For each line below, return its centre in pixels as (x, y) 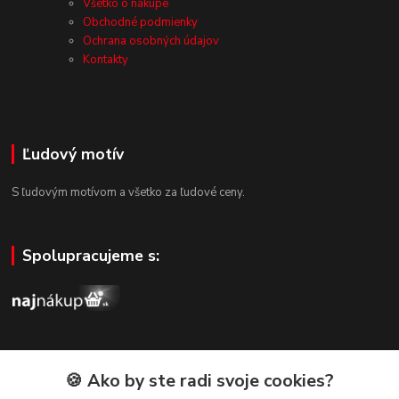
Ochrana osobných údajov (151, 41)
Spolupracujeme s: (90, 256)
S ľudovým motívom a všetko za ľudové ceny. (129, 193)
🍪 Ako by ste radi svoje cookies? (199, 381)
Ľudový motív (73, 155)
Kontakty (106, 60)
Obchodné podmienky (141, 23)
